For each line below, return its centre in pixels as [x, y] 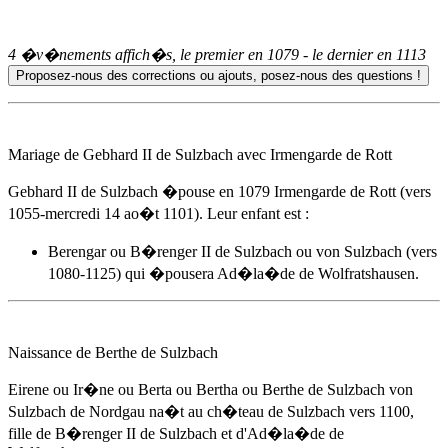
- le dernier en [347, 54]
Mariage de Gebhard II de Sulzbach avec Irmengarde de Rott [200, 154]
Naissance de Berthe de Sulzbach [113, 352]
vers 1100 [379, 411]
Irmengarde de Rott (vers [350, 191]
